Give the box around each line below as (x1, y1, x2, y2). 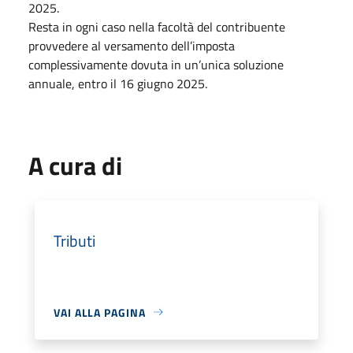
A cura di (28, 146, 122, 184)
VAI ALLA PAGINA (54, 303, 146, 321)
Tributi (54, 228, 95, 253)
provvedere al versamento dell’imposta (28, 35, 235, 55)
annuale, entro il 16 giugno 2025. (28, 73, 210, 93)
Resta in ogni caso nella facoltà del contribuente (28, 17, 285, 36)
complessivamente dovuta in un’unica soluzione (28, 54, 284, 74)
